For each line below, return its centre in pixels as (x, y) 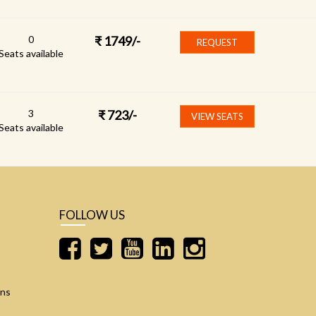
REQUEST (217, 42)
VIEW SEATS (217, 116)
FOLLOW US (92, 215)
